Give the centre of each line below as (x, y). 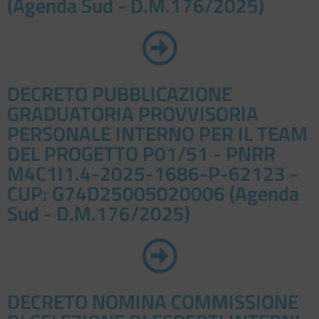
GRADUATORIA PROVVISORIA (133, 114)
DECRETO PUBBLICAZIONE (120, 94)
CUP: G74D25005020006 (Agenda (153, 194)
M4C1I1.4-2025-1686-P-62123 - (153, 174)
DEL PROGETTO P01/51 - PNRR (141, 154)
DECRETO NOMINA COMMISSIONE (153, 302)
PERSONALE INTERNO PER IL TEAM (157, 134)
